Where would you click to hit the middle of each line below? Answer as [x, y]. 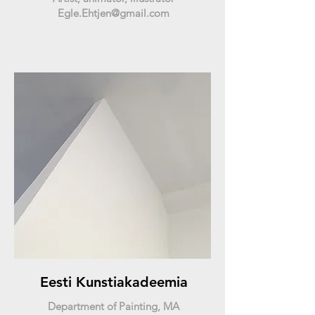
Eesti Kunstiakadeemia [114, 282]
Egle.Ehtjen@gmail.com [113, 13]
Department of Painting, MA [113, 306]
